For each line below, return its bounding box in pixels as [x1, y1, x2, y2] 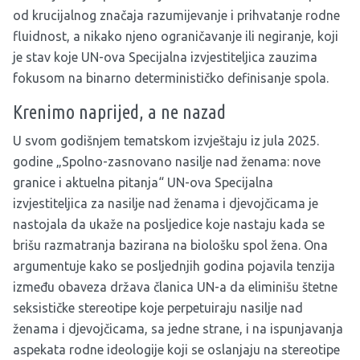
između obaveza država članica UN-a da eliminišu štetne [13, 280, 337, 295]
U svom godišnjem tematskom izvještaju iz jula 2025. [13, 133, 319, 149]
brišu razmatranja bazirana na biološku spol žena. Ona [13, 238, 328, 253]
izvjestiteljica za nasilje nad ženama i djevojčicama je [13, 196, 318, 211]
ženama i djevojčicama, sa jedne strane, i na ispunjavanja [13, 321, 343, 337]
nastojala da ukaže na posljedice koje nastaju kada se [13, 217, 325, 232]
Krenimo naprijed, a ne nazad [13, 101, 226, 124]
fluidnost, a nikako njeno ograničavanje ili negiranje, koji [13, 29, 338, 44]
